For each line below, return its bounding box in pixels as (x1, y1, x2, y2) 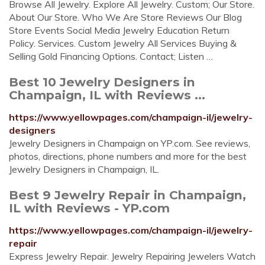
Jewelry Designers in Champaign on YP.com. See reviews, (9, 137, 250, 149)
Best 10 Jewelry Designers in (9, 75, 195, 89)
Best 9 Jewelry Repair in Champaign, (9, 188, 246, 202)
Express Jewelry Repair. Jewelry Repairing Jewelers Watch (9, 250, 256, 262)
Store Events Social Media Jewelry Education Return (9, 24, 230, 36)
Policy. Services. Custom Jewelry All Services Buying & (9, 37, 237, 49)
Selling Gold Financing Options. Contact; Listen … (9, 50, 213, 62)
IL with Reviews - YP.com (9, 201, 170, 215)
